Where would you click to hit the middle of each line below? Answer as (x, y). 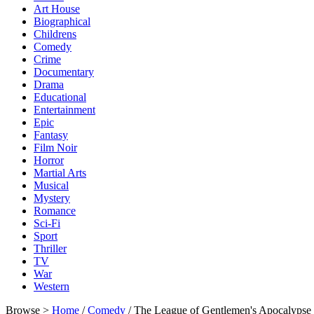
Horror (49, 160)
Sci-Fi (47, 223)
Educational (60, 97)
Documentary (64, 72)
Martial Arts (60, 173)
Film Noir (55, 148)
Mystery (52, 198)
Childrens (55, 34)
